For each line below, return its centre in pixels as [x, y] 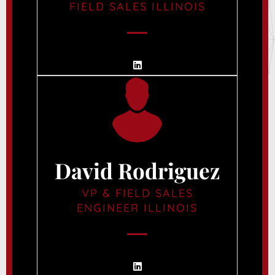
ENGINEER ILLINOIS [137, 207]
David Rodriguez [137, 170]
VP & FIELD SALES [137, 193]
